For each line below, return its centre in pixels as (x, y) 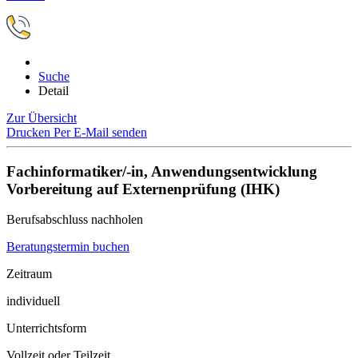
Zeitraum (29, 274)
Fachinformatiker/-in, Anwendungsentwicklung (162, 171)
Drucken (30, 132)
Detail (54, 91)
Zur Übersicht (42, 118)
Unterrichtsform (46, 328)
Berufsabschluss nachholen (75, 220)
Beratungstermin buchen (68, 247)
